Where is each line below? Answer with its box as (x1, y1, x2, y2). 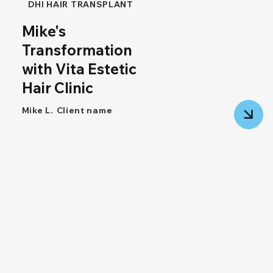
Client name (56, 105, 113, 116)
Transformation (21, 41, 132, 60)
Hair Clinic (21, 79, 93, 97)
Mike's (21, 22, 66, 41)
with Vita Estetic (21, 60, 136, 79)
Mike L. (21, 105, 54, 116)
